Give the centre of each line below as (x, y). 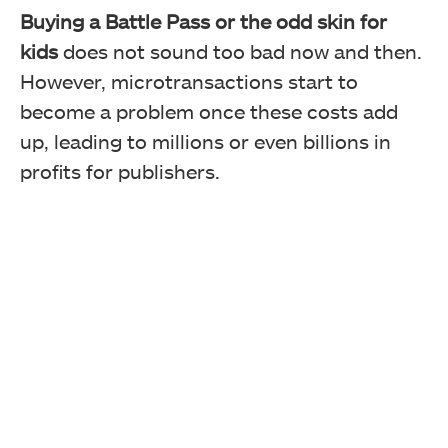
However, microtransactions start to (189, 81)
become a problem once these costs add (209, 111)
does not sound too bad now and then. (240, 51)
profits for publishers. (120, 171)
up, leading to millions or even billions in (205, 141)
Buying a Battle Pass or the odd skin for (203, 21)
